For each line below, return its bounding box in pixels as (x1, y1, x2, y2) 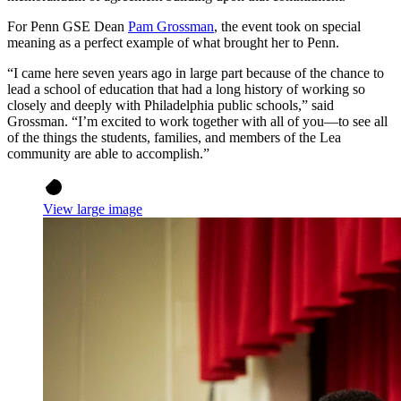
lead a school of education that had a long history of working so (7, 81, 365, 98)
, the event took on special (214, 19, 361, 35)
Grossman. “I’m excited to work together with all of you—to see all (7, 114, 388, 130)
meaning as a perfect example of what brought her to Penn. (7, 35, 339, 51)
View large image (43, 201, 142, 218)
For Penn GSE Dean (7, 19, 128, 35)
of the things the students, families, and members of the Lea (7, 130, 341, 146)
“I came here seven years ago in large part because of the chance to (7, 65, 384, 81)
